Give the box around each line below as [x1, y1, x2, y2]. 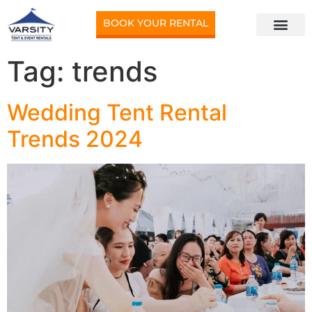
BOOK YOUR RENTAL [103, 16, 209, 29]
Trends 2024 [7, 125, 143, 153]
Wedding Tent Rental [7, 98, 227, 126]
